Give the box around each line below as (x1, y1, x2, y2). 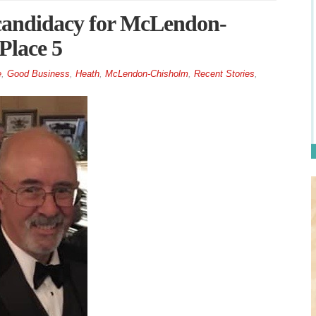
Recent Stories (193, 68, 255, 80)
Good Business (6, 68, 70, 80)
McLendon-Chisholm (104, 68, 188, 80)
